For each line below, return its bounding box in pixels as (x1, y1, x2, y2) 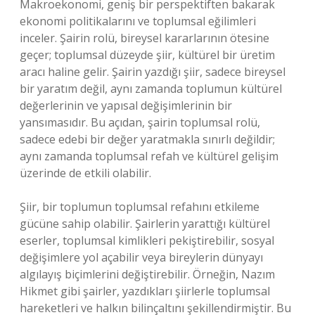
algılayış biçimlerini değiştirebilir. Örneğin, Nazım (20, 266, 275, 282)
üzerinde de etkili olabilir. (20, 165, 151, 181)
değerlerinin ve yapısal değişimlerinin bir (20, 98, 232, 113)
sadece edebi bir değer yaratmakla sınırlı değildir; (20, 131, 275, 147)
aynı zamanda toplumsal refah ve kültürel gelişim (20, 148, 278, 164)
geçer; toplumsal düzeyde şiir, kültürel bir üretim (20, 47, 275, 63)
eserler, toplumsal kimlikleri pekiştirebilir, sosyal (20, 233, 274, 248)
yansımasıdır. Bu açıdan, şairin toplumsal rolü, (20, 115, 260, 130)
